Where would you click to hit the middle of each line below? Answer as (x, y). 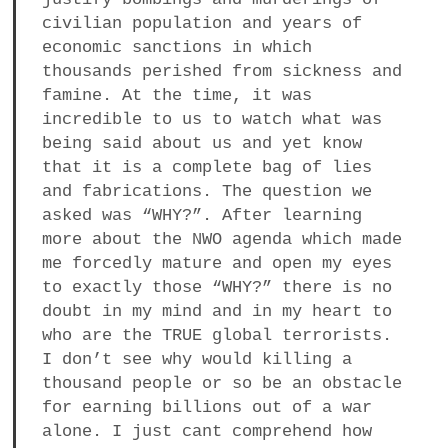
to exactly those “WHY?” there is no (216, 287)
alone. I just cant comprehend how (206, 431)
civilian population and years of (201, 23)
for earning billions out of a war (206, 407)
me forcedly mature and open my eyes (216, 263)
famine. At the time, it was (176, 95)
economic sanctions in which (176, 47)
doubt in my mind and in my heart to (216, 311)
